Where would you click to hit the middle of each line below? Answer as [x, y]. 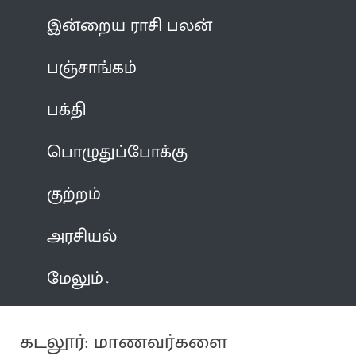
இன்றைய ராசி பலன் [130, 25]
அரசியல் [82, 236]
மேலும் [75, 278]
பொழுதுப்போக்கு [118, 152]
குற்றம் [74, 194]
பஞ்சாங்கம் [92, 68]
